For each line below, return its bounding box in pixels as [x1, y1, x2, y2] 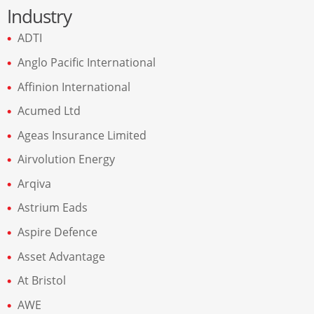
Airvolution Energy [18, 151, 115, 168]
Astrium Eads [18, 200, 88, 216]
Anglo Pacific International [18, 54, 156, 70]
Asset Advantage [18, 248, 105, 264]
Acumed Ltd [18, 103, 81, 119]
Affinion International [18, 78, 130, 95]
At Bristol [18, 273, 66, 289]
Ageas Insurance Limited [18, 127, 146, 143]
